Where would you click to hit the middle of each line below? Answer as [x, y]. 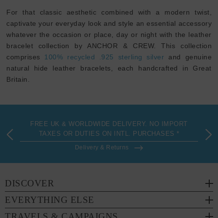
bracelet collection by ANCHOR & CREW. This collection [109, 46]
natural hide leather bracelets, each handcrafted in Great [109, 68]
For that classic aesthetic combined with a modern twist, [109, 12]
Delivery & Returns [102, 148]
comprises [26, 57]
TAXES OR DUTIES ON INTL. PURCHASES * [109, 134]
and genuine [188, 57]
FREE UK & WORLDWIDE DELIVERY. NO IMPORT [109, 124]
